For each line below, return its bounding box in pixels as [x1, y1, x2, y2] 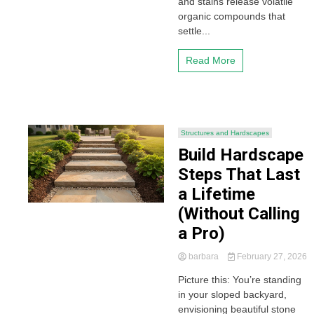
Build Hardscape [177, 145, 303, 165]
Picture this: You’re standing [177, 274, 301, 285]
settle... [177, 25, 210, 36]
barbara [186, 252, 221, 261]
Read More [185, 55, 235, 66]
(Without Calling [177, 204, 300, 224]
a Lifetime [177, 184, 255, 204]
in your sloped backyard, [177, 289, 287, 300]
